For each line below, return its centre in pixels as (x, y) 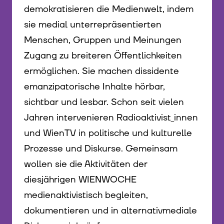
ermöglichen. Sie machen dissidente (101, 71)
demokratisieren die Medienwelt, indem (109, 9)
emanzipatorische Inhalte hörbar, (94, 86)
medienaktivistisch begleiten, (86, 195)
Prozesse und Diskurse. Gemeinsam (101, 148)
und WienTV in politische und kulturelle (108, 133)
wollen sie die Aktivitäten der (86, 164)
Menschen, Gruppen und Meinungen (103, 40)
